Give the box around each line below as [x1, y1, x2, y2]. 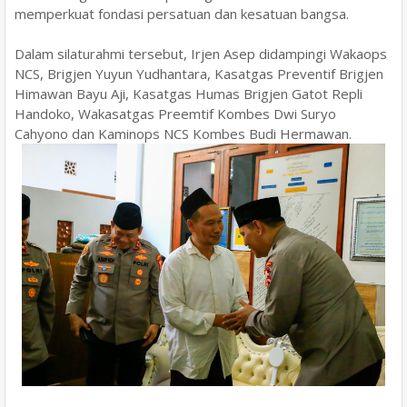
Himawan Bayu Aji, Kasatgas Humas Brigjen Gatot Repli [15, 84, 362, 103]
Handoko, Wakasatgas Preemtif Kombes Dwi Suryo [15, 104, 336, 123]
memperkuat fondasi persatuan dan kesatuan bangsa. [15, 5, 349, 23]
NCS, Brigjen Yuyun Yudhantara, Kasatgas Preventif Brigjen [15, 65, 383, 83]
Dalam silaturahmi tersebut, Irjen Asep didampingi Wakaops [15, 45, 387, 63]
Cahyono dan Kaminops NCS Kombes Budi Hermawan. [15, 124, 352, 143]
